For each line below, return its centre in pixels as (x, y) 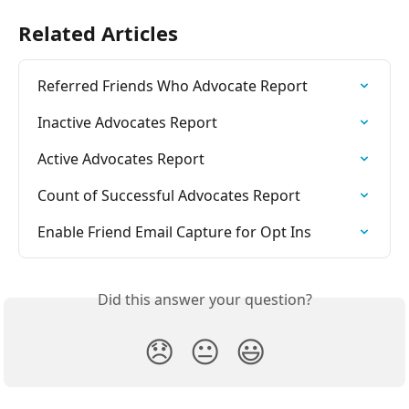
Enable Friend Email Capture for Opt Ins (174, 232)
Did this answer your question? (204, 300)
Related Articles (98, 33)
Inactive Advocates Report (127, 123)
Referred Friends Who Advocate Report (173, 86)
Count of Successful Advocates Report (169, 196)
